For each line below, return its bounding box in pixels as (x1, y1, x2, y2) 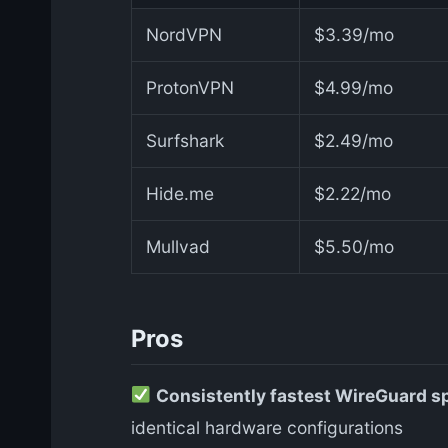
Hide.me (146, 182, 214, 204)
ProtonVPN (146, 76, 234, 98)
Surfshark (146, 129, 224, 151)
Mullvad (146, 235, 210, 257)
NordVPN (146, 23, 222, 45)
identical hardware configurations (131, 416, 403, 438)
